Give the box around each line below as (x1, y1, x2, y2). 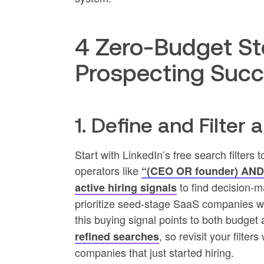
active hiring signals (74, 180, 177, 195)
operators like (74, 163, 141, 178)
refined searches (74, 229, 159, 244)
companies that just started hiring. (74, 245, 234, 260)
